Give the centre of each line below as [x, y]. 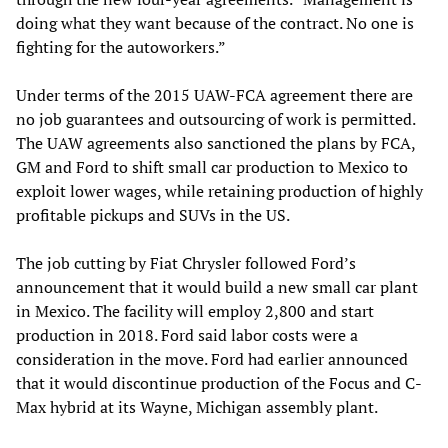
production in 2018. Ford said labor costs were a [187, 335]
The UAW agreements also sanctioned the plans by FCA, [215, 143]
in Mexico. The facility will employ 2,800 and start [195, 311]
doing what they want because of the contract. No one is [215, 23]
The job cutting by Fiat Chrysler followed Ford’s [186, 263]
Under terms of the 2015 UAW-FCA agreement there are [214, 95]
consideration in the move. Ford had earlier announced [212, 359]
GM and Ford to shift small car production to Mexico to [212, 167]
